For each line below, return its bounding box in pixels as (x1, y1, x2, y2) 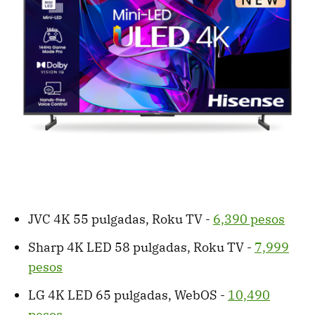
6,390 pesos (213, 211, 285, 228)
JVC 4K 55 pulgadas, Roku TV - (28, 211, 213, 228)
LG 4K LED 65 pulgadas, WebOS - (28, 287, 228, 304)
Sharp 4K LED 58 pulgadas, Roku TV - (28, 239, 255, 256)
